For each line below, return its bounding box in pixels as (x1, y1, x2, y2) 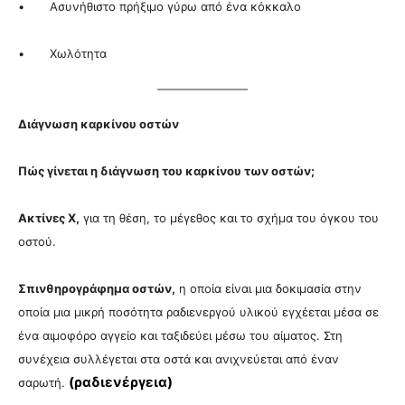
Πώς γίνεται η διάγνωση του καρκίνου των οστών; (18, 164, 315, 179)
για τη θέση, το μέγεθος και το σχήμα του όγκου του (80, 211, 379, 226)
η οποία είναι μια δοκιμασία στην (175, 281, 362, 297)
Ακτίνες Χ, (18, 211, 80, 226)
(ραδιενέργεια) (69, 373, 173, 391)
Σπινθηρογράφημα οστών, (18, 281, 175, 297)
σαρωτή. (18, 375, 65, 391)
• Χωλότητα (18, 45, 107, 61)
